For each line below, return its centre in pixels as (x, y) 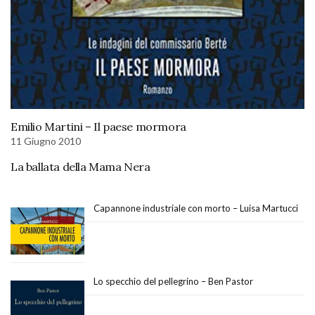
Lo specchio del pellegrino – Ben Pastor (173, 281)
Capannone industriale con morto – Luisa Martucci (196, 208)
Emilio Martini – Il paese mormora (98, 126)
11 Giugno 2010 (46, 141)
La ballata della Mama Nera (81, 166)
